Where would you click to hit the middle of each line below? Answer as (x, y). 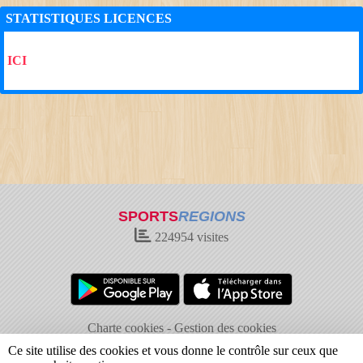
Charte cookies (125, 328)
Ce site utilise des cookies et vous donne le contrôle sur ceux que (173, 350)
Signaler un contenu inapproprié (238, 345)
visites (211, 237)
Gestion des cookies (225, 328)
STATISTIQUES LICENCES (89, 19)
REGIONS (211, 216)
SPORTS (148, 216)
